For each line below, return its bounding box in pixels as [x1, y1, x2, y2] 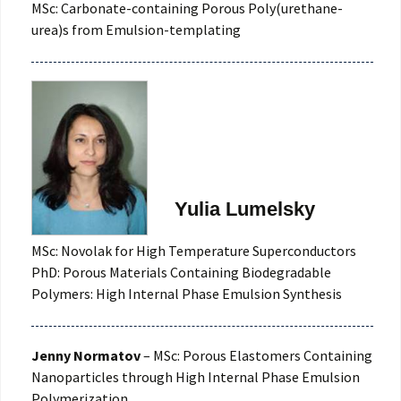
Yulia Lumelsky [175, 198, 315, 221]
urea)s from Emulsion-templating [31, 21, 241, 39]
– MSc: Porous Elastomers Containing [141, 346, 372, 365]
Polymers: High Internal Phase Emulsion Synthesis [31, 285, 342, 303]
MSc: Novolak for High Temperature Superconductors [31, 242, 356, 260]
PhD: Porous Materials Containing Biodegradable [31, 263, 331, 282]
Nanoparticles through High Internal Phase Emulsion [31, 368, 360, 387]
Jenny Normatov [31, 346, 141, 365]
